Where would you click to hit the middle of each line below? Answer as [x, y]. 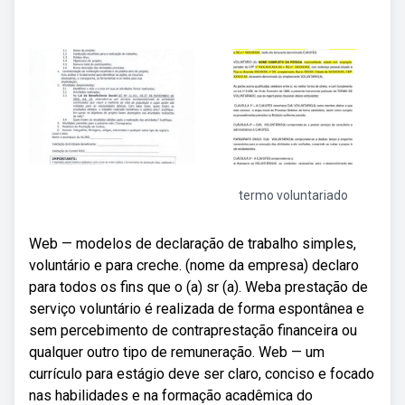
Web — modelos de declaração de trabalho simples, [193, 244]
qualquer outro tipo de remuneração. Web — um [177, 352]
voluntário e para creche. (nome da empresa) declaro [194, 265]
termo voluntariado [293, 195]
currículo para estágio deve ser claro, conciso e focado [202, 374]
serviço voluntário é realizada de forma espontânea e [197, 309]
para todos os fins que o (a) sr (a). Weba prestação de [198, 287]
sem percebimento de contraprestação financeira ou [193, 330]
